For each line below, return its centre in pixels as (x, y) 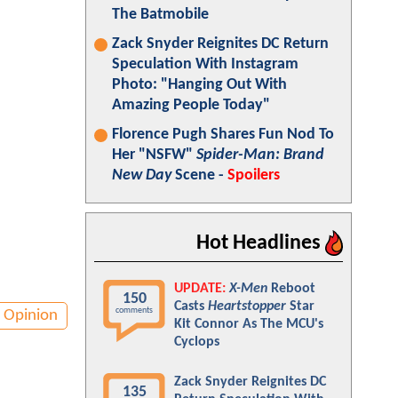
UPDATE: (200, 289)
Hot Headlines (261, 243)
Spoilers (254, 175)
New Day (142, 175)
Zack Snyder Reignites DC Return (220, 44)
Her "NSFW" (154, 155)
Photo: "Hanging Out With (199, 85)
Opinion (31, 315)
